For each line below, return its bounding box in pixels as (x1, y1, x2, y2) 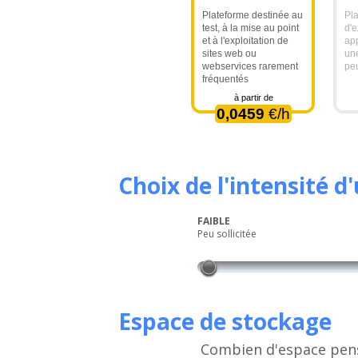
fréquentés (201, 74, 249, 85)
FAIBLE (197, 214, 231, 228)
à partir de (233, 93, 273, 102)
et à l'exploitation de (201, 35, 288, 46)
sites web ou (201, 48, 257, 59)
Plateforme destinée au (201, 10, 303, 21)
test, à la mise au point (201, 22, 299, 34)
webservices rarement (201, 61, 298, 72)
